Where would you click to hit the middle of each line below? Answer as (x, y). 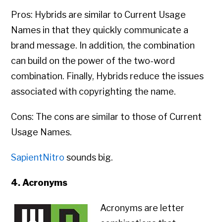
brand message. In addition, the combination (103, 46)
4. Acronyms (43, 183)
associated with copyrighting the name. (94, 92)
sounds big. (89, 158)
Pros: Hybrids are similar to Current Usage (99, 15)
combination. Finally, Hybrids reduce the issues (108, 76)
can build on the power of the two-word (93, 61)
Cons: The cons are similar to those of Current (107, 117)
